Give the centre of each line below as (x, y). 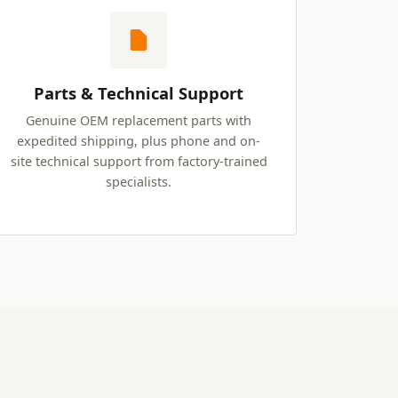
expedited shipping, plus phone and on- (139, 141)
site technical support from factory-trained (139, 162)
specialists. (139, 182)
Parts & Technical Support (139, 93)
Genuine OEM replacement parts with (139, 121)
